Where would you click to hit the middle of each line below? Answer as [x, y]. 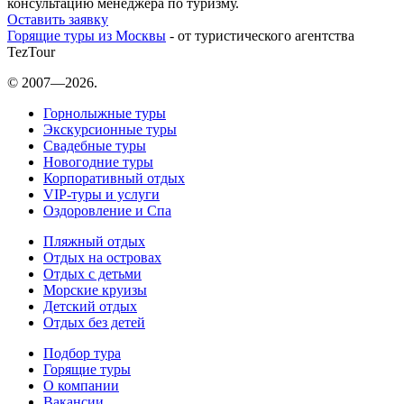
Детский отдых [90, 307]
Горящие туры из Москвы [87, 36]
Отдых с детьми [92, 274]
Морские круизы [95, 290]
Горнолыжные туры [105, 114]
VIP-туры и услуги [101, 195]
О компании [81, 386]
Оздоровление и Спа [107, 211]
